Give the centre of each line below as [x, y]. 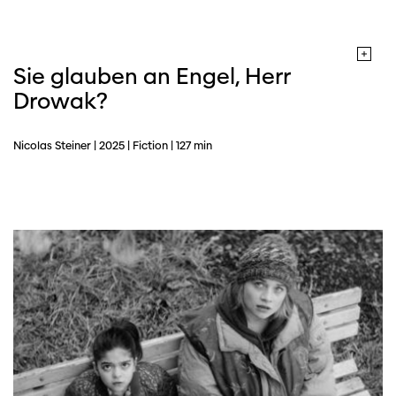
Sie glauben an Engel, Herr [152, 76]
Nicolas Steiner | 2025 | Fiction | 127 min [113, 146]
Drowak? [61, 101]
